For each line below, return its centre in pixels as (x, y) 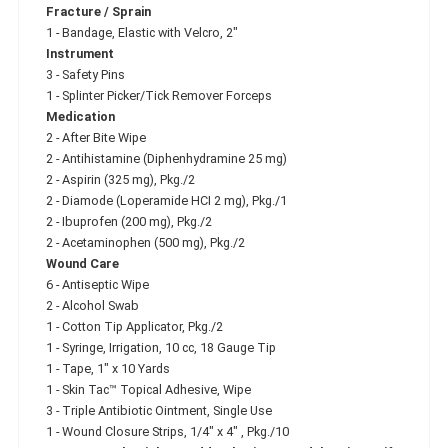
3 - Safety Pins (85, 74)
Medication (80, 116)
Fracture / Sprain (98, 11)
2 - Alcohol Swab (92, 305)
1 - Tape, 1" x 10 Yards (108, 368)
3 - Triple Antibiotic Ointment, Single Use (159, 410)
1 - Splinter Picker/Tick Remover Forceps (159, 95)
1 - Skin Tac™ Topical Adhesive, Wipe (148, 389)
